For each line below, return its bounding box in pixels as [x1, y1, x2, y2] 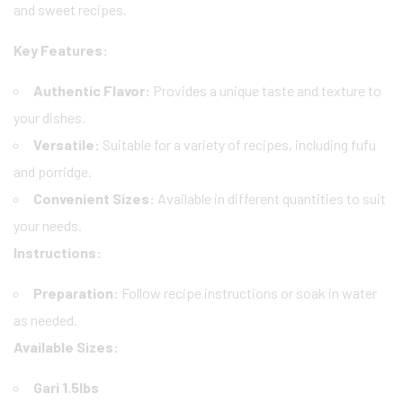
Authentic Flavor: [33, 82, 150, 99]
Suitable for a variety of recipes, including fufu [100, 136, 376, 153]
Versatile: [33, 136, 100, 153]
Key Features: [13, 41, 108, 58]
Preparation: [33, 284, 119, 301]
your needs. [13, 217, 82, 234]
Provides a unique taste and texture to [150, 82, 381, 99]
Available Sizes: [13, 338, 119, 355]
